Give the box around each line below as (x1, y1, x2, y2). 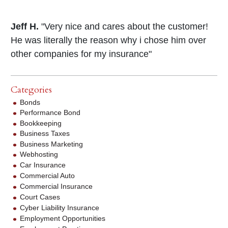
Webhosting (19, 150, 58, 159)
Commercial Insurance (19, 182, 93, 191)
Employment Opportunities (19, 214, 105, 223)
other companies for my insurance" (11, 48, 152, 59)
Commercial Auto (19, 172, 75, 180)
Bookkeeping (19, 119, 62, 128)
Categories (11, 84, 52, 96)
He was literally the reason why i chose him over (11, 35, 206, 45)
